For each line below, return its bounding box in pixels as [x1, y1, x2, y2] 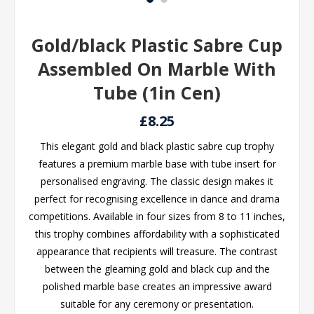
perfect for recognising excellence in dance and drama [34, 192, 280, 205]
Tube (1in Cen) [93, 81, 221, 104]
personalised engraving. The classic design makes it [41, 175, 273, 188]
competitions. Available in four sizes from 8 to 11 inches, [29, 210, 285, 223]
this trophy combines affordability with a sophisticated [34, 227, 280, 240]
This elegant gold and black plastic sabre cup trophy [40, 139, 274, 153]
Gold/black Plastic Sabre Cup [32, 33, 282, 57]
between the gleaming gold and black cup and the [44, 262, 270, 275]
